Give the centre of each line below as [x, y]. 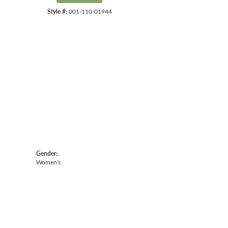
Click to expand [110, 42]
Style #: [57, 11]
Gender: [47, 153]
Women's [48, 162]
